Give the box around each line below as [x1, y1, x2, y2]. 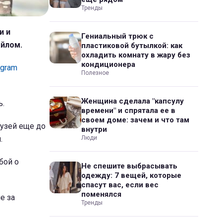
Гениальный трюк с [81, 32, 154, 41]
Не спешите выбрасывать [81, 162, 177, 170]
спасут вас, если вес [81, 180, 159, 189]
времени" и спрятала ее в [81, 106, 175, 115]
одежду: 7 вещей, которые [81, 171, 181, 180]
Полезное [81, 69, 109, 76]
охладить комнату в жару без [81, 51, 190, 59]
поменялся [81, 190, 121, 199]
